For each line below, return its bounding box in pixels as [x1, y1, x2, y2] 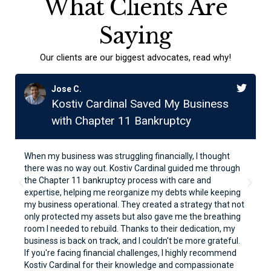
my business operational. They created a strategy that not [24, 199, 245, 209]
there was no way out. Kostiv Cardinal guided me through [24, 163, 241, 173]
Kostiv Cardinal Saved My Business [51, 96, 229, 111]
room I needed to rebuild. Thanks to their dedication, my [24, 223, 236, 233]
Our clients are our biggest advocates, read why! [40, 51, 231, 63]
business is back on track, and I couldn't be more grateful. [24, 235, 241, 246]
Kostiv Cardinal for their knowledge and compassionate [24, 260, 235, 270]
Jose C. [51, 83, 82, 94]
